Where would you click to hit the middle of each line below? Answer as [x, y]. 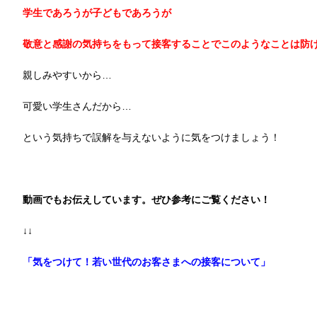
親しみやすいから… [67, 75]
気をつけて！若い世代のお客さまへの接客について [146, 262]
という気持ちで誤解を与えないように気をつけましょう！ [151, 137]
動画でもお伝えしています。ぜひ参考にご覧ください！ [146, 200]
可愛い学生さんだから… [77, 106]
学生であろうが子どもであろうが [97, 13]
